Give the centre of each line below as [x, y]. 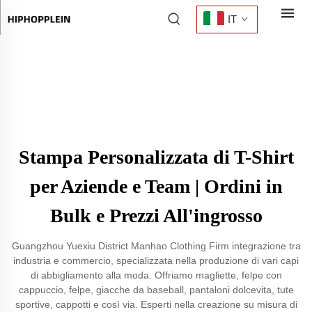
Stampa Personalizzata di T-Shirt [156, 157]
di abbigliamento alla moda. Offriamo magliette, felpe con [156, 275]
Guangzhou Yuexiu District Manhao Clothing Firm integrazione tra [156, 246]
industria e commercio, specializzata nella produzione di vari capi [156, 260]
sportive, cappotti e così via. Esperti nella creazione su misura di [156, 304]
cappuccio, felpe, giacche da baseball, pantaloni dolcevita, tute [156, 290]
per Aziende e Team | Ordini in [156, 186]
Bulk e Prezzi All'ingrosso [156, 216]
